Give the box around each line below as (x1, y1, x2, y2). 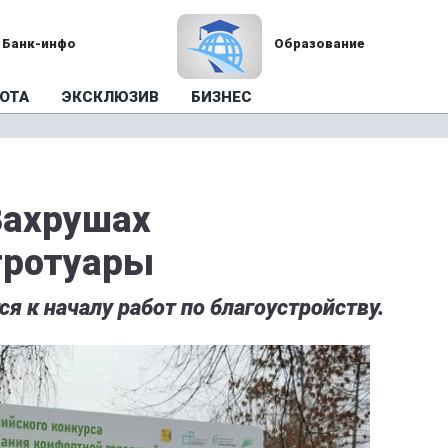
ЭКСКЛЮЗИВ (61, 88, 159, 106)
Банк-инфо (2, 36, 77, 51)
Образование (273, 36, 365, 51)
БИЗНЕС (191, 88, 252, 106)
